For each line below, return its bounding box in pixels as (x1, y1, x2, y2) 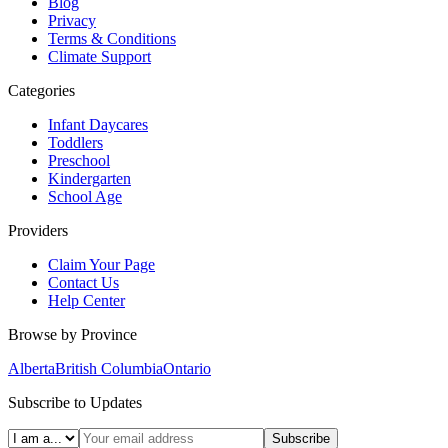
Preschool (48, 152, 110, 170)
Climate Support (48, 48, 151, 66)
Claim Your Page (48, 256, 155, 274)
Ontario (163, 360, 211, 378)
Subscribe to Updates (8, 394, 142, 412)
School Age (48, 188, 122, 206)
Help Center (48, 292, 125, 310)
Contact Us (48, 274, 119, 292)
